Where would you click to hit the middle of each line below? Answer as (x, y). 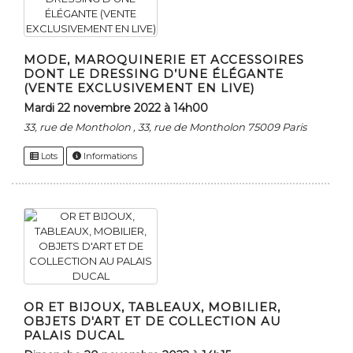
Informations (109, 156)
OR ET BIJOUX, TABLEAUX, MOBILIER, (152, 307)
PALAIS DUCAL (74, 336)
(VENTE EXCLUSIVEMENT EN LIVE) (139, 88)
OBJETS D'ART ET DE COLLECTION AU (152, 321)
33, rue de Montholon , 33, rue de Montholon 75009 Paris (165, 127)
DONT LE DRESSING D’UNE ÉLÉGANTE (154, 74)
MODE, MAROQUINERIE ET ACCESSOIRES (164, 60)
